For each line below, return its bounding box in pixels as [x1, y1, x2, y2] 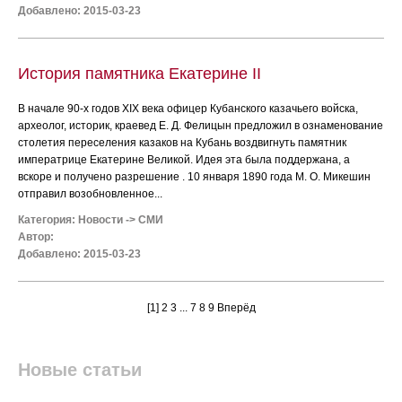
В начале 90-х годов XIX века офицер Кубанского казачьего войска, [18, 102, 358, 115]
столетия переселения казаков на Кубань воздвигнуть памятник [18, 136, 346, 149]
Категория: [18, 214, 78, 226]
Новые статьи [18, 360, 142, 380]
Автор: [18, 231, 54, 243]
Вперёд [216, 301, 256, 314]
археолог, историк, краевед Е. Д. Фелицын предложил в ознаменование [18, 119, 383, 132]
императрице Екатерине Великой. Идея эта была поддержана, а [18, 153, 350, 166]
